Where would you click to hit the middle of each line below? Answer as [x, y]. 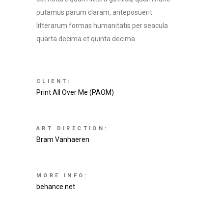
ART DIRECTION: [72, 128]
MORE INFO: [62, 176]
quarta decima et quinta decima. [86, 39]
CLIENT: [54, 81]
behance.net [56, 187]
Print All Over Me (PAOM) [75, 92]
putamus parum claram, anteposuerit [94, 12]
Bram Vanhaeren [63, 139]
